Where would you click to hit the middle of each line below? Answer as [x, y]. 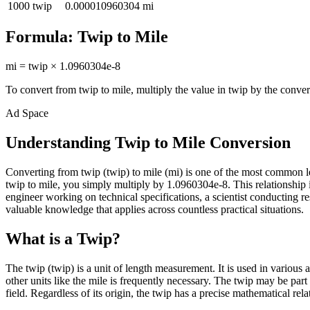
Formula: [42, 37]
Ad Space [27, 113]
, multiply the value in [180, 90]
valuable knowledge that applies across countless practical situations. [155, 210]
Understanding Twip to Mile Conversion [148, 143]
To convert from [42, 90]
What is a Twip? [63, 239]
